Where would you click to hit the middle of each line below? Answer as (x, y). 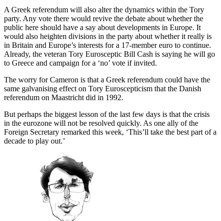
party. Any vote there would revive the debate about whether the (104, 19)
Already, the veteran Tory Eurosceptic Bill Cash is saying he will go (110, 54)
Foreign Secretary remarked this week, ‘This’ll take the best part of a (110, 132)
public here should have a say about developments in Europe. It (102, 28)
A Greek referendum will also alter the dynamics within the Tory (104, 10)
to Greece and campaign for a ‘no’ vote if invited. (82, 63)
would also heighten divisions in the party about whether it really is (108, 37)
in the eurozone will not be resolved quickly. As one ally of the (101, 123)
